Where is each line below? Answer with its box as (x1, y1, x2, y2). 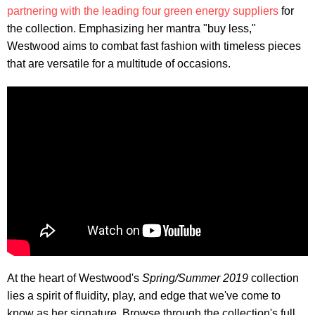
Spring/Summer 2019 (142, 272, 248, 285)
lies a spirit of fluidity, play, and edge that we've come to (7, 290, 281, 302)
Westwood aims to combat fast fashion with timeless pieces (7, 39, 301, 52)
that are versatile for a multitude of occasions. (7, 57, 231, 70)
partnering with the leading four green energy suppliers (7, 4, 278, 17)
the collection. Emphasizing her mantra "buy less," (7, 22, 256, 34)
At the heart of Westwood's (7, 272, 142, 285)
